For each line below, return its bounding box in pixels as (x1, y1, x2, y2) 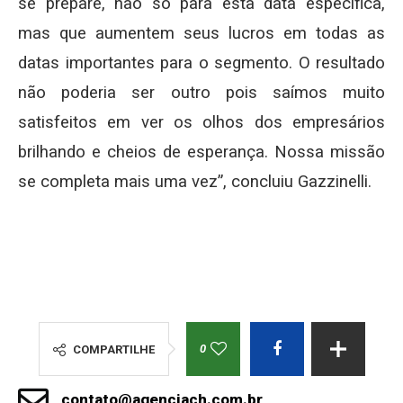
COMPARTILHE (72, 343, 155, 357)
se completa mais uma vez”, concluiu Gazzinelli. (18, 172, 372, 193)
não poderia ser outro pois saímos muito (18, 83, 385, 103)
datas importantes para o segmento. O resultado (18, 53, 385, 74)
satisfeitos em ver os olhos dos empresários (18, 112, 385, 133)
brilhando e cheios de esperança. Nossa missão (18, 142, 385, 163)
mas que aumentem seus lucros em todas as (18, 23, 385, 44)
